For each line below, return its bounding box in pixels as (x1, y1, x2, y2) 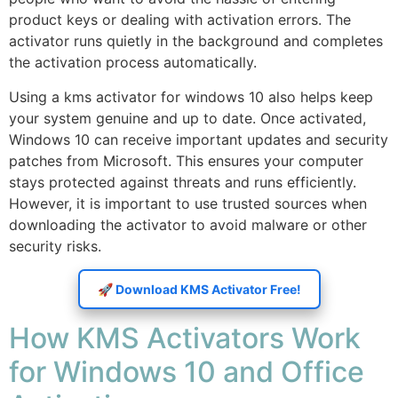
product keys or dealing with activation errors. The (9, 11, 351, 29)
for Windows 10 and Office (9, 354, 364, 390)
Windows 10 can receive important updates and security (9, 130, 388, 148)
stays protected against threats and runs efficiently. (9, 172, 356, 191)
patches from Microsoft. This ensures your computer (9, 151, 363, 170)
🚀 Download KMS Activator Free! (97, 281, 301, 297)
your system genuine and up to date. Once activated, (9, 108, 366, 127)
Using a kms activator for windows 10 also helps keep (9, 87, 373, 106)
